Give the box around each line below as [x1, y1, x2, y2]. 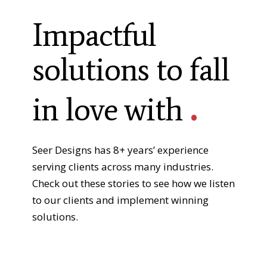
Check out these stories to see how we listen [32, 176, 235, 190]
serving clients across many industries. [32, 160, 213, 173]
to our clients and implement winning [32, 193, 209, 207]
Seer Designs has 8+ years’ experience [32, 143, 209, 157]
